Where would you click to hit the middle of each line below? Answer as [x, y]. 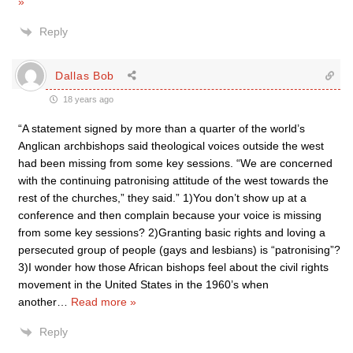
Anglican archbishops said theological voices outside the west [171, 146]
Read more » [104, 302]
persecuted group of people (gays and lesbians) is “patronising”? [179, 250]
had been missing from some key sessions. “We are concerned [175, 163]
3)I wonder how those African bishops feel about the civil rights [173, 267]
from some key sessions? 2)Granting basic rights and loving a [172, 232]
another [37, 302]
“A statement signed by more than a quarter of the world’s [162, 128]
